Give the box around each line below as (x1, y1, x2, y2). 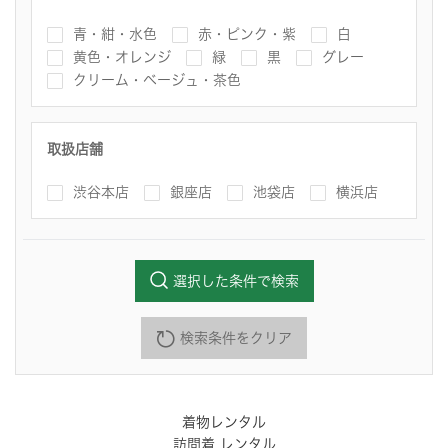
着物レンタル (182, 415, 266, 430)
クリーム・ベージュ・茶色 (73, 72, 241, 87)
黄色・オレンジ (73, 49, 171, 64)
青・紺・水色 (73, 26, 157, 41)
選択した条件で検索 (172, 274, 299, 289)
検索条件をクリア (175, 331, 292, 346)
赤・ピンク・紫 (198, 26, 296, 41)
